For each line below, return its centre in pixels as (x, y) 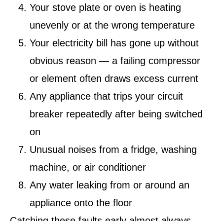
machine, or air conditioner (88, 167)
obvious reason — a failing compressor (115, 60)
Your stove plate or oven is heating (105, 7)
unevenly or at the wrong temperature (112, 25)
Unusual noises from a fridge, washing (113, 149)
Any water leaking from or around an (110, 185)
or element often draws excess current (114, 78)
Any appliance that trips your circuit (106, 96)
